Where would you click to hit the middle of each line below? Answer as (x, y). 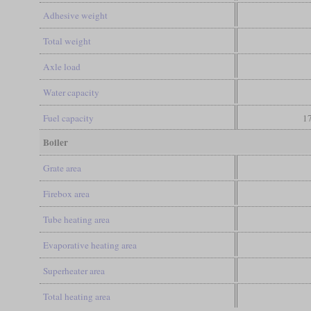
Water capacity (71, 92)
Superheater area (74, 270)
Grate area (62, 168)
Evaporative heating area (90, 245)
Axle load (61, 66)
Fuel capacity (68, 118)
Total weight (67, 41)
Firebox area (66, 193)
